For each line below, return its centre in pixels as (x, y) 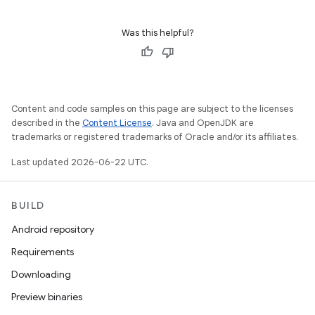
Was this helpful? (157, 33)
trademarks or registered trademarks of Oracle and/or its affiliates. (155, 137)
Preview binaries (47, 297)
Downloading (41, 274)
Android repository (53, 229)
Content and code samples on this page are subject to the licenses (152, 109)
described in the (47, 123)
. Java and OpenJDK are (203, 123)
